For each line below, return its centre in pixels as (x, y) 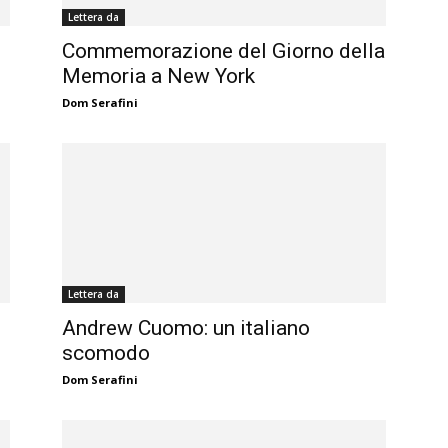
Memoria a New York (158, 76)
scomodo (106, 353)
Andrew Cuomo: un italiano (186, 328)
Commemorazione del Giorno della (223, 51)
